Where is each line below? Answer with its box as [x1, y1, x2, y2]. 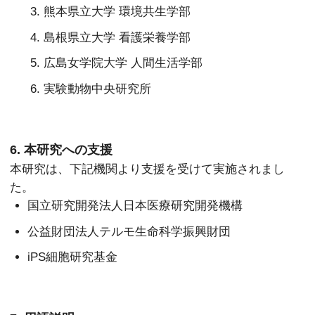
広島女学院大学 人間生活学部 [44, 56, 203, 70]
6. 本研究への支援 [10, 143, 113, 157]
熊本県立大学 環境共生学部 [44, 4, 191, 18]
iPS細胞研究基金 [27, 250, 118, 264]
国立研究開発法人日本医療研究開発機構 [27, 199, 243, 212]
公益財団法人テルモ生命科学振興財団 [27, 224, 231, 238]
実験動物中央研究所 [44, 82, 152, 95]
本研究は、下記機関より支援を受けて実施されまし [10, 162, 285, 176]
